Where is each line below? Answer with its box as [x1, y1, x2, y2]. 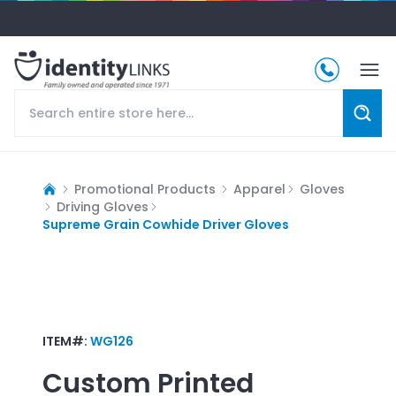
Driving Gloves [57, 197, 148, 216]
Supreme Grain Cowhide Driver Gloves [42, 215, 289, 233]
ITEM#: [42, 331, 90, 350]
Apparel [233, 179, 286, 198]
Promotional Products [74, 179, 216, 198]
